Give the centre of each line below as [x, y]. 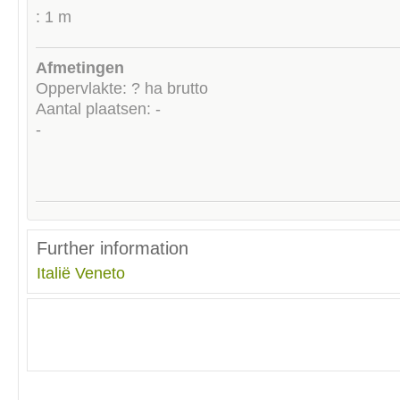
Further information [112, 248]
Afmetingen [80, 67]
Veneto [100, 273]
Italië [54, 273]
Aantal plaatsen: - [98, 108]
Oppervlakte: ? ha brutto [122, 88]
